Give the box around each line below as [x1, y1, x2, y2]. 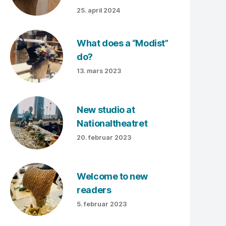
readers [77, 184, 113, 195]
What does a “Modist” [77, 37, 168, 48]
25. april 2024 [77, 6, 121, 14]
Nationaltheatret [77, 118, 148, 129]
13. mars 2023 [77, 67, 122, 75]
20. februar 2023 [77, 133, 132, 141]
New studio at [77, 104, 135, 115]
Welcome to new [77, 171, 148, 182]
